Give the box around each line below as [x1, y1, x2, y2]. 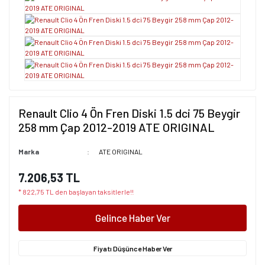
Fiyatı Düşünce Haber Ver [93, 244, 172, 253]
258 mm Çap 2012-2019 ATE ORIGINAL [18, 120, 215, 134]
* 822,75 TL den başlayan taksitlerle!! [18, 188, 134, 196]
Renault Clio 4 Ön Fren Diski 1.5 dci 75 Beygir [18, 106, 240, 120]
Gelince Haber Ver [95, 212, 170, 224]
